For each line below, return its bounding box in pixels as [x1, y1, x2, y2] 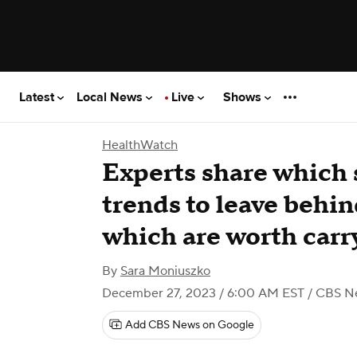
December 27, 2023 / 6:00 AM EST [102, 285, 304, 301]
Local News [76, 88, 146, 105]
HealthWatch [102, 137, 178, 153]
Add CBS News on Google [125, 318, 254, 332]
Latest [19, 88, 57, 105]
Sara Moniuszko [120, 263, 210, 279]
